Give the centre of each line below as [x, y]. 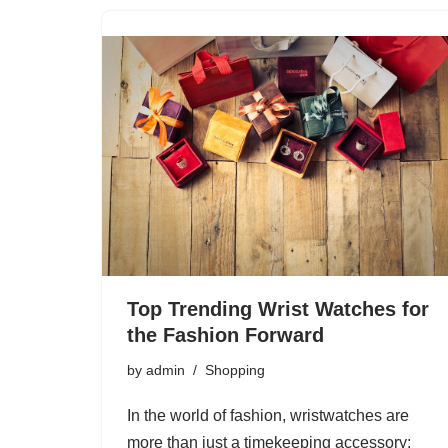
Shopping [235, 370]
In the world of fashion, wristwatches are [268, 416]
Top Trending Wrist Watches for [278, 309]
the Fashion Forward [225, 335]
